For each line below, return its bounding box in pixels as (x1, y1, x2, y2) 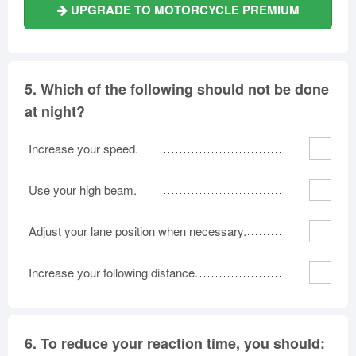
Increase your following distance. (29, 263, 198, 281)
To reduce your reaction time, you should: (41, 332, 325, 354)
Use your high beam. (29, 180, 137, 198)
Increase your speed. (29, 139, 138, 157)
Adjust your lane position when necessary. (29, 222, 246, 239)
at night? (25, 100, 85, 122)
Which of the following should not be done (41, 78, 329, 99)
